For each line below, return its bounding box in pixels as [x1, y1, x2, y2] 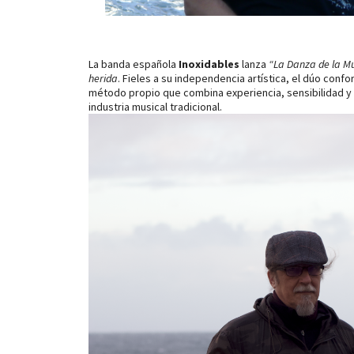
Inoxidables [179, 57, 239, 72]
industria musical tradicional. [88, 100, 222, 115]
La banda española [88, 57, 179, 72]
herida [88, 71, 118, 86]
